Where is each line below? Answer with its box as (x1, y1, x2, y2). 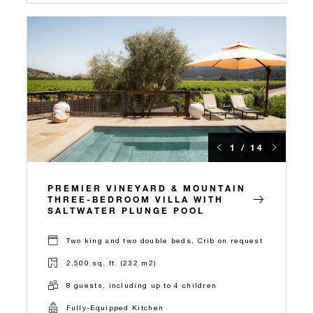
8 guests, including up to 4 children (66, 281, 217, 290)
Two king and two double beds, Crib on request (66, 236, 263, 245)
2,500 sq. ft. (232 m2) (66, 259, 156, 268)
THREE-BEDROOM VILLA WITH (48, 193, 224, 205)
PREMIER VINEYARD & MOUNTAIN (48, 182, 246, 194)
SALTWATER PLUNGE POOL (48, 204, 205, 216)
